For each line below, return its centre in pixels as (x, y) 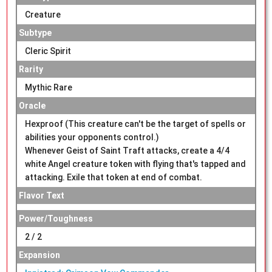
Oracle (32, 106)
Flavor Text (41, 196)
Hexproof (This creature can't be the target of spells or (135, 124)
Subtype (35, 33)
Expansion (39, 255)
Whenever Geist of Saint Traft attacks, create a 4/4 (127, 151)
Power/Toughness (56, 219)
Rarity (31, 70)
